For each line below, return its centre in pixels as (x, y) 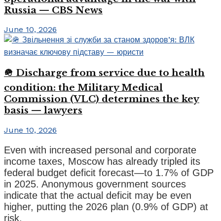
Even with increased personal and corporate (100, 150)
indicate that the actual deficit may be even (98, 195)
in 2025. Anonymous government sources (95, 184)
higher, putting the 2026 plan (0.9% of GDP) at (106, 206)
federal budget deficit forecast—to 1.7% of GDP (109, 172)
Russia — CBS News (53, 10)
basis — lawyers (43, 110)
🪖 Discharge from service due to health (104, 73)
